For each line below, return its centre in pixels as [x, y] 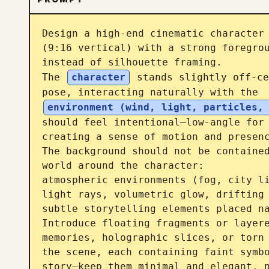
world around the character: [123, 165]
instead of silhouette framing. [132, 62]
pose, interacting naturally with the [153, 92]
